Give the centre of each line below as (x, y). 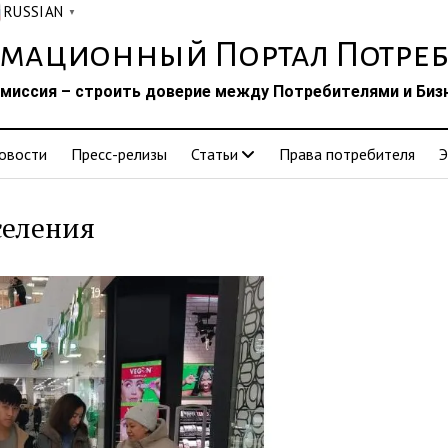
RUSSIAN (33, 11)
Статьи (214, 154)
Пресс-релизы (119, 154)
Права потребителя (347, 154)
